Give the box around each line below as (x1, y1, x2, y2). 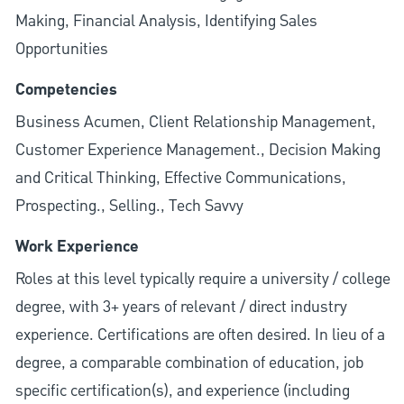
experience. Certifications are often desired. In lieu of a (14, 324, 385, 347)
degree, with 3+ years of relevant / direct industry (14, 296, 347, 319)
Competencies (14, 78, 117, 104)
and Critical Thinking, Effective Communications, (14, 167, 346, 190)
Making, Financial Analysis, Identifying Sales (14, 10, 317, 33)
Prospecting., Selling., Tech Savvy (14, 195, 243, 218)
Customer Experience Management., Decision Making (14, 139, 381, 162)
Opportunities (14, 38, 108, 61)
